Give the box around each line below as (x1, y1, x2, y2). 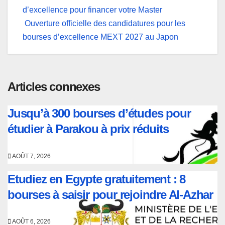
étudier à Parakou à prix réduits (8, 122, 169, 136)
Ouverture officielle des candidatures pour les (23, 19, 185, 28)
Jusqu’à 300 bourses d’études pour (8, 106, 191, 121)
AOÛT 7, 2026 (11, 152, 51, 160)
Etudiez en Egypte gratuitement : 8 (8, 172, 186, 186)
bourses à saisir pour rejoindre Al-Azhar (8, 187, 213, 201)
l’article (22, 31, 72, 49)
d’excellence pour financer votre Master (23, 6, 162, 14)
